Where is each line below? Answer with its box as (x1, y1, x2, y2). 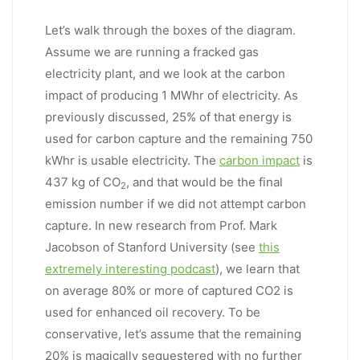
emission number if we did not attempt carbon (45, 196, 306, 212)
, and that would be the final (126, 174, 283, 190)
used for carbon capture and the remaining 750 (45, 131, 313, 147)
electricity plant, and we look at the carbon (45, 66, 285, 82)
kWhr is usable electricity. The (45, 153, 219, 169)
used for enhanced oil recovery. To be (45, 305, 260, 321)
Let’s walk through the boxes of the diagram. (45, 22, 296, 39)
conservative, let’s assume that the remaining (45, 326, 301, 342)
